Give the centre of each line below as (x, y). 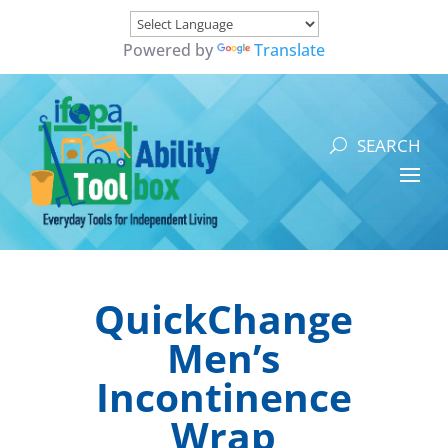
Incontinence (223, 396)
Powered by (170, 50)
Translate (289, 50)
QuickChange (224, 318)
